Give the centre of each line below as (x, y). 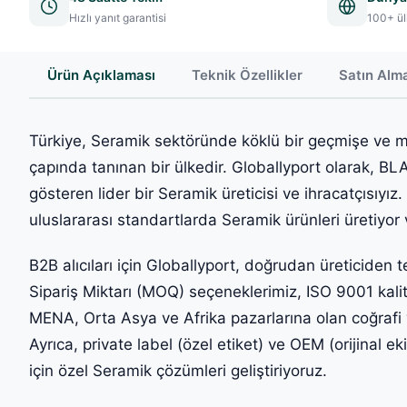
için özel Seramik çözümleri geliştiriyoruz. (178, 371)
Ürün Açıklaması (101, 75)
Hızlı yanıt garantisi (118, 17)
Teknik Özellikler (247, 75)
